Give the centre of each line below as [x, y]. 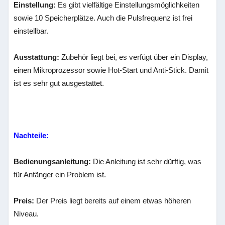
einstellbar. [31, 31]
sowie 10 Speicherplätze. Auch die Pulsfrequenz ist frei [103, 18]
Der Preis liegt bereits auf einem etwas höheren [113, 201]
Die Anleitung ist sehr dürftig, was [146, 161]
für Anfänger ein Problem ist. [60, 175]
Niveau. [26, 214]
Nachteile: [31, 135]
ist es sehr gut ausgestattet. [59, 83]
